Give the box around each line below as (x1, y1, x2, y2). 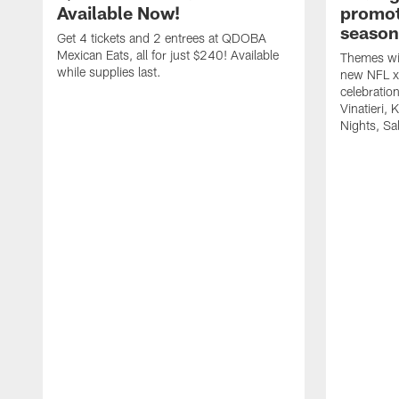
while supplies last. (57, 64, 161, 80)
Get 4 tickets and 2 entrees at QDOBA (57, 30, 266, 46)
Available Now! (57, 2, 180, 24)
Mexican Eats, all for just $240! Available (57, 47, 279, 63)
